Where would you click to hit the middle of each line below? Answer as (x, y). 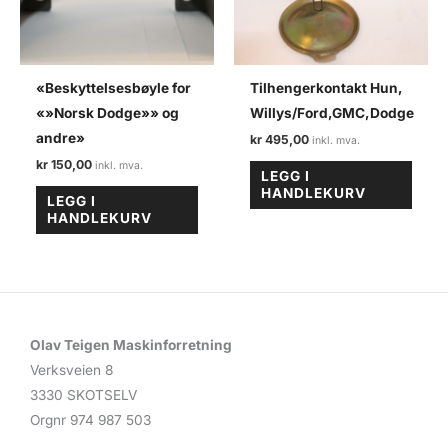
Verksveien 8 (71, 369)
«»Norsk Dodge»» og (108, 112)
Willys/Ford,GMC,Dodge (332, 112)
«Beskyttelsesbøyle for (114, 87)
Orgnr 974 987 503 (90, 419)
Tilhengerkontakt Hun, (327, 87)
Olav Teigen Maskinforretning (131, 344)
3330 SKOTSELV (83, 394)
